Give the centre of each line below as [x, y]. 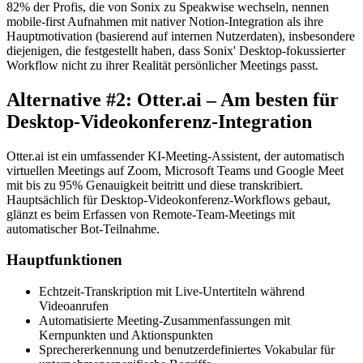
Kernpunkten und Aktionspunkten [126, 335]
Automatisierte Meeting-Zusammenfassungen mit [164, 321]
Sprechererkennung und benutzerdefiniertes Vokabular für [187, 350]
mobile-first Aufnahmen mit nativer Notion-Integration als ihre [165, 21]
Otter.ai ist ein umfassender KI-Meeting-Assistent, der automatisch [175, 156]
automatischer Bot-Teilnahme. [83, 228]
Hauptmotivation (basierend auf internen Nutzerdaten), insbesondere [181, 36]
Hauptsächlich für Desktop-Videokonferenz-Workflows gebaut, [169, 199]
